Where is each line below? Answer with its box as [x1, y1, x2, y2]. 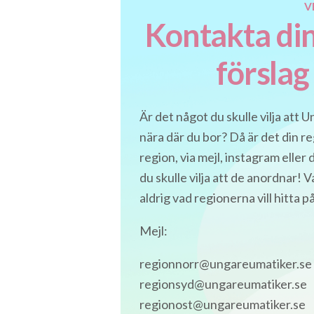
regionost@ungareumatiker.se [139, 296, 306, 312]
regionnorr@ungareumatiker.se [139, 255, 312, 271]
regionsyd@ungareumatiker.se [139, 275, 307, 292]
